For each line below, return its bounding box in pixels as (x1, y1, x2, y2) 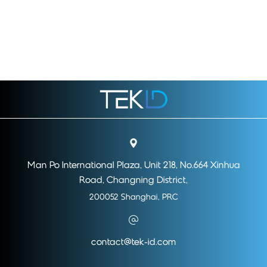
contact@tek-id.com (91, 238, 176, 247)
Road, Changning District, (79, 176, 188, 185)
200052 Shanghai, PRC (89, 193, 178, 201)
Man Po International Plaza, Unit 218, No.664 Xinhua (27, 161, 240, 170)
